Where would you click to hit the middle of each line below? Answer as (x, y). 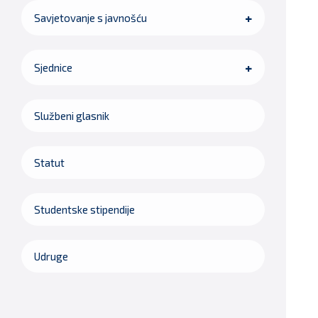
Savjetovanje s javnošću (91, 18)
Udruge (51, 257)
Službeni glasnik (72, 116)
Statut (49, 163)
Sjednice (53, 68)
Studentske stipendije (84, 210)
